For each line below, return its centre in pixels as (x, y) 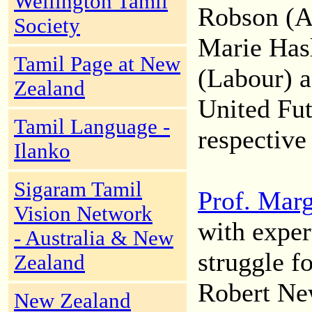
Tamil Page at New (97, 64)
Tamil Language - (92, 127)
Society (47, 26)
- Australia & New (94, 238)
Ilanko (42, 151)
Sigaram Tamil (78, 189)
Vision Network (83, 214)
